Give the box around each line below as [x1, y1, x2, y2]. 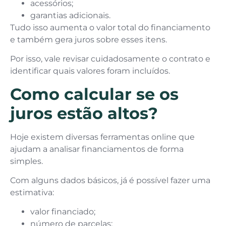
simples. [10, 156, 43, 166]
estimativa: [10, 187, 54, 197]
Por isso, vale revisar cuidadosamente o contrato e [10, 54, 210, 64]
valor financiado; [30, 207, 95, 217]
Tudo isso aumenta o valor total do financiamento [10, 22, 210, 32]
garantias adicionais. [30, 10, 110, 20]
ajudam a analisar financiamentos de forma [10, 144, 184, 154]
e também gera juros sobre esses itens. [10, 34, 167, 44]
